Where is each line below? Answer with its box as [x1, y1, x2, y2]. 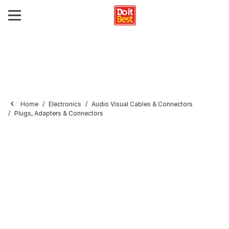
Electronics [49, 100, 81, 108]
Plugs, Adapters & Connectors [14, 109, 103, 117]
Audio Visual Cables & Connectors [91, 100, 193, 108]
